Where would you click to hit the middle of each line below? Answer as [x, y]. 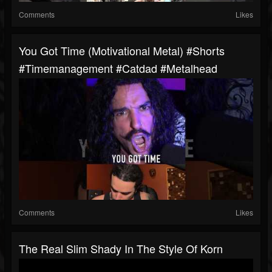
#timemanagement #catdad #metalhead [118, 68]
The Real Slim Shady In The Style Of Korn [121, 249]
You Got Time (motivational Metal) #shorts [122, 51]
